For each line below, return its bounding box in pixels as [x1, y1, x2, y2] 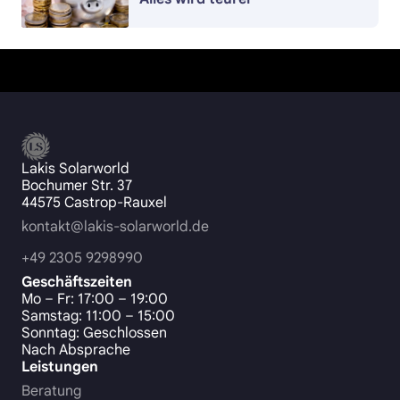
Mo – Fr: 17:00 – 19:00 [21, 290, 168, 309]
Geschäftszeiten [21, 273, 132, 292]
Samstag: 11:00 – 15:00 [21, 307, 175, 326]
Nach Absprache [21, 341, 130, 360]
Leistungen [21, 358, 98, 377]
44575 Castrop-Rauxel [21, 194, 167, 212]
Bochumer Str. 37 [21, 177, 132, 196]
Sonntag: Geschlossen [21, 324, 167, 343]
